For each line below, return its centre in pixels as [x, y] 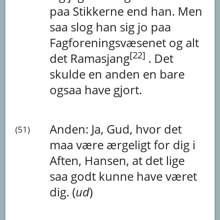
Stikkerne [100, 11]
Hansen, [109, 160]
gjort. [128, 89]
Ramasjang [100, 58]
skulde [69, 74]
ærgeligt [130, 144]
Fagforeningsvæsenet [110, 42]
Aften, [67, 160]
